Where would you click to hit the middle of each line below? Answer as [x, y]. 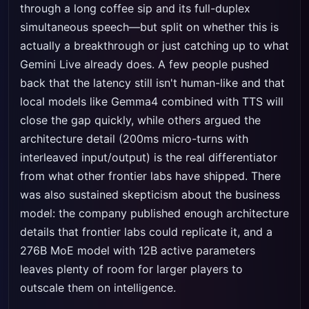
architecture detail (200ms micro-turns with [134, 139]
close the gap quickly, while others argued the [140, 120]
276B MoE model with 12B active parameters [138, 250]
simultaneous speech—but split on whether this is [149, 27]
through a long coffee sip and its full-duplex [135, 8]
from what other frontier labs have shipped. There [150, 176]
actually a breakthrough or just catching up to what [154, 46]
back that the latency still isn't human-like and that [152, 83]
